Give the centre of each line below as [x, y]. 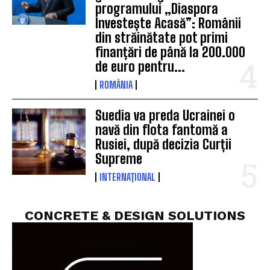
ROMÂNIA [116, 84]
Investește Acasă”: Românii [168, 23]
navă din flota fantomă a [162, 130]
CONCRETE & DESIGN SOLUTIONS [135, 215]
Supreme [119, 159]
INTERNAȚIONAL [128, 177]
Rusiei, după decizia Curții [164, 144]
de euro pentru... [140, 66]
